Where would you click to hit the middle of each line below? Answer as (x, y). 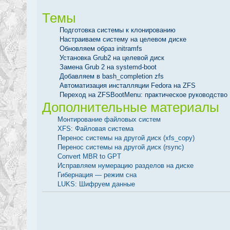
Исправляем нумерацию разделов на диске (126, 165)
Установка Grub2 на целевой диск (112, 57)
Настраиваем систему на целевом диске (123, 39)
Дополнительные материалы (131, 107)
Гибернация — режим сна (97, 175)
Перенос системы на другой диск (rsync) (121, 147)
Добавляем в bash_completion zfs (112, 76)
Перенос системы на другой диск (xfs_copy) (126, 138)
